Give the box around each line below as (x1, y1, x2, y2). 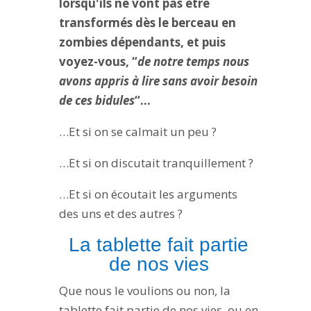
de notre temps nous (137, 53, 249, 70)
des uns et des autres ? (58, 205, 183, 222)
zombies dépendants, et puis (58, 34, 226, 51)
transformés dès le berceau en (58, 15, 236, 31)
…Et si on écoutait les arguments (58, 186, 237, 203)
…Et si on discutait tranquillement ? (58, 155, 253, 171)
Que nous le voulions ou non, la (58, 283, 230, 299)
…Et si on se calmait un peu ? (58, 124, 217, 140)
